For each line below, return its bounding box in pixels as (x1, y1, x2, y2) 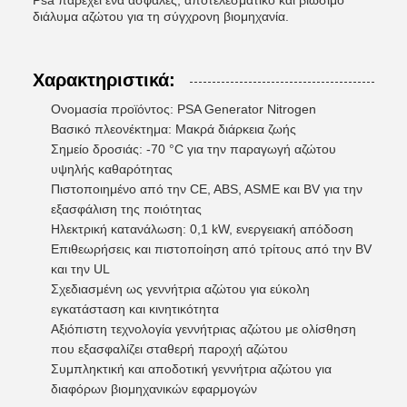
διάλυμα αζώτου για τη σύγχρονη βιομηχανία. (33, 9, 289, 24)
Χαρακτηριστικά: (33, 70, 175, 90)
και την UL (51, 262, 110, 276)
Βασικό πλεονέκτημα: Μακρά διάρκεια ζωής (51, 122, 296, 136)
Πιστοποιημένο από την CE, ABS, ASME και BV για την (51, 182, 362, 196)
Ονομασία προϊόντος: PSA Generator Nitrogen (51, 102, 316, 116)
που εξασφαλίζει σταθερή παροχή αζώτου (51, 342, 288, 356)
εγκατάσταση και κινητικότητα (51, 302, 219, 316)
